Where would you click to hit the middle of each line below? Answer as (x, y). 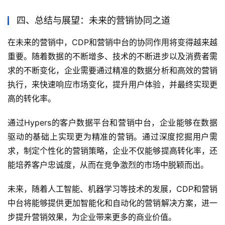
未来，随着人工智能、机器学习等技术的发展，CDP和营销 (113, 189)
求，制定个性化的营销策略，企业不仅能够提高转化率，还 (113, 151)
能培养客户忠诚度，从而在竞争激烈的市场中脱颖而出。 (108, 165)
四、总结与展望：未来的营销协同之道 (93, 21)
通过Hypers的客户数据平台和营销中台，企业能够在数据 (113, 123)
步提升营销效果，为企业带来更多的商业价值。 (92, 217)
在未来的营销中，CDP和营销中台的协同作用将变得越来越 (113, 42)
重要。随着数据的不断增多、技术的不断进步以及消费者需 (113, 57)
